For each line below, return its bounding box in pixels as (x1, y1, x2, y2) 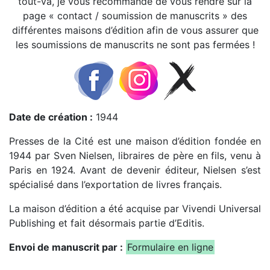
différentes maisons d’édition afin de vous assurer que (11, 24, 259, 37)
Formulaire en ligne (127, 241, 213, 254)
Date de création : (9, 111, 93, 124)
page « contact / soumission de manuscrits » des (23, 10, 247, 22)
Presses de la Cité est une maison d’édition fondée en (9, 135, 261, 148)
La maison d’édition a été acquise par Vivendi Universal (9, 202, 261, 215)
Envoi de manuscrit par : (9, 241, 123, 254)
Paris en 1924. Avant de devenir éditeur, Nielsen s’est (9, 164, 261, 177)
